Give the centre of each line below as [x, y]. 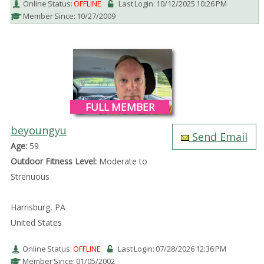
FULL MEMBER [120, 107]
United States [36, 222]
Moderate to [122, 161]
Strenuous [30, 176]
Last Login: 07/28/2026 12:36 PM [172, 248]
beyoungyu [38, 130]
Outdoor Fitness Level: [53, 161]
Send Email [218, 136]
